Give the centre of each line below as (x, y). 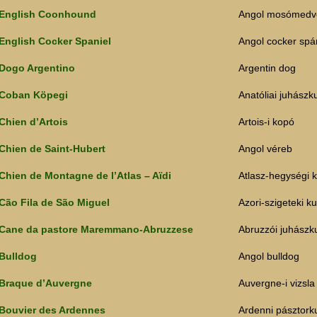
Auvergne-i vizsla (277, 283)
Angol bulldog (269, 257)
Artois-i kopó (266, 122)
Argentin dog (267, 68)
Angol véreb (265, 149)
